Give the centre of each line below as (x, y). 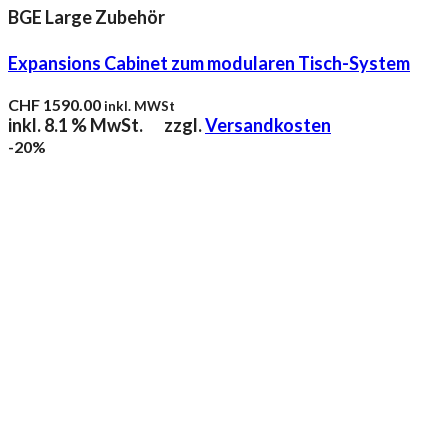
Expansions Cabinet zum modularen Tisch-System (209, 63)
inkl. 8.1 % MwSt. (75, 125)
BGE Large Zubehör (86, 17)
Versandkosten (268, 125)
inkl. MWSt (139, 106)
